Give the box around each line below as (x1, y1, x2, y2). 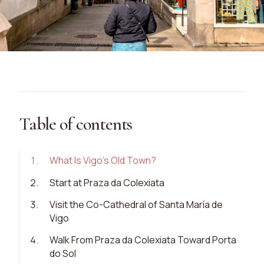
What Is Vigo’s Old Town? (49, 154, 157, 167)
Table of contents (19, 113, 133, 136)
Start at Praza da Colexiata (49, 176, 165, 189)
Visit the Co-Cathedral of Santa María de (49, 198, 223, 212)
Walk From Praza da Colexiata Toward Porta (49, 233, 237, 247)
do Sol (49, 247, 77, 260)
